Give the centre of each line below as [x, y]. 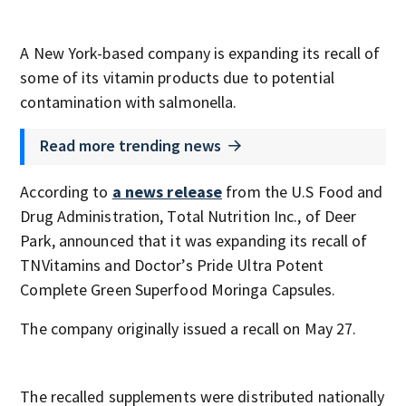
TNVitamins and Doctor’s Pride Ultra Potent [172, 265]
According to [66, 192]
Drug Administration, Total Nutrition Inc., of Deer [188, 216]
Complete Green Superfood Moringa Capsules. [178, 290]
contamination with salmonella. [129, 102]
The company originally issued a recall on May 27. [188, 329]
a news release [167, 192]
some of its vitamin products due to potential [177, 77]
